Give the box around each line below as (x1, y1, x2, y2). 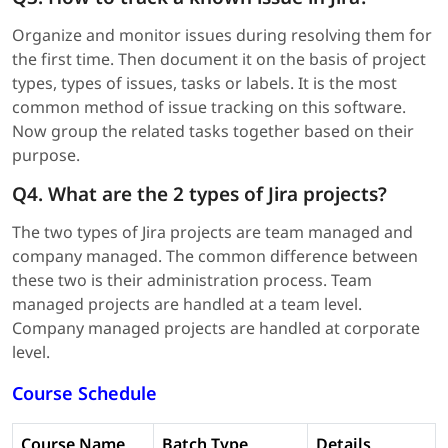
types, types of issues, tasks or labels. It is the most (12, 71, 397, 94)
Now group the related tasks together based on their (12, 119, 414, 142)
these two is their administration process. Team (12, 268, 372, 291)
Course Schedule (12, 380, 157, 405)
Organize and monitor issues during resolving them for (12, 23, 432, 46)
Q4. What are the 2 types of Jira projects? (12, 180, 387, 207)
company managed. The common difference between (12, 244, 418, 267)
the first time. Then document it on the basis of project (12, 47, 426, 70)
